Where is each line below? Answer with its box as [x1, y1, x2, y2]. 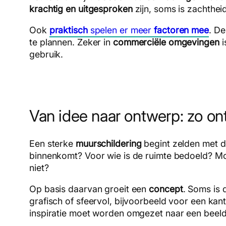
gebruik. [29, 48, 64, 60]
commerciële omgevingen [112, 36, 219, 47]
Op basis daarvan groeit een [29, 183, 149, 194]
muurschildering [75, 138, 142, 149]
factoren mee [154, 24, 209, 35]
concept [149, 183, 183, 194]
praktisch [49, 24, 88, 35]
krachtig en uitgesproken [29, 3, 133, 14]
